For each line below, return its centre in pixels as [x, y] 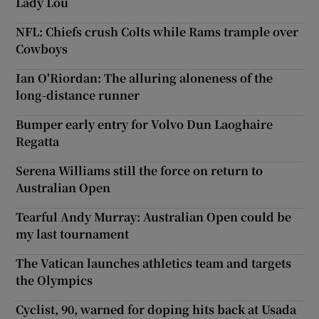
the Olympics [54, 280]
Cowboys [42, 48]
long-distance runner [78, 95]
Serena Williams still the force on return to [140, 170]
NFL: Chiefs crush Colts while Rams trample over [157, 31]
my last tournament [73, 234]
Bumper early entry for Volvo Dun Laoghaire [145, 124]
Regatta [38, 141]
